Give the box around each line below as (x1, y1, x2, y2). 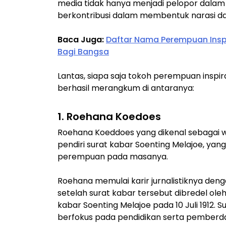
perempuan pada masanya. (58, 150, 168, 162)
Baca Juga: (58, 33, 106, 45)
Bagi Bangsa (58, 45, 109, 58)
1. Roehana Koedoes (58, 109, 161, 124)
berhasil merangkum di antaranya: (58, 82, 194, 94)
